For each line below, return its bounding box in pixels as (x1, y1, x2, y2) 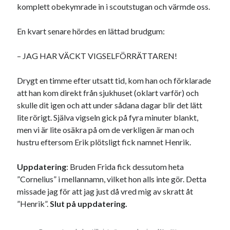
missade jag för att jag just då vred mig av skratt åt (17, 186, 194, 197)
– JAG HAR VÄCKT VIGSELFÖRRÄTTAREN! (17, 51, 178, 61)
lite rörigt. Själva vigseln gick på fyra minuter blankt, (17, 112, 199, 123)
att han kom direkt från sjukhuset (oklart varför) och (17, 88, 199, 98)
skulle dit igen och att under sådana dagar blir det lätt (17, 100, 203, 110)
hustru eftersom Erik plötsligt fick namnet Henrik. (17, 137, 191, 147)
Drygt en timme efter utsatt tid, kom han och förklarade (17, 75, 212, 86)
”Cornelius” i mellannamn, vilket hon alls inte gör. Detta (17, 174, 207, 184)
